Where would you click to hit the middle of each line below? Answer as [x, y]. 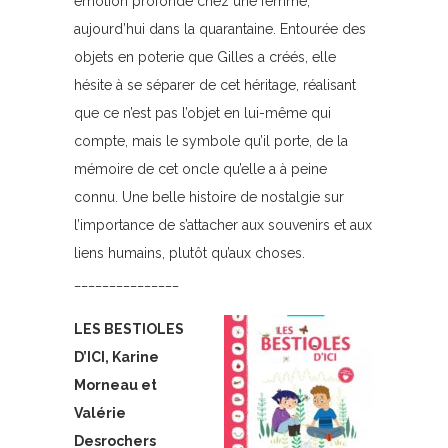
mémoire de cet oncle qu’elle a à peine [200, 169]
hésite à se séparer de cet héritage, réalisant [215, 85]
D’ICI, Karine [116, 357]
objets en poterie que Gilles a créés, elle [205, 57]
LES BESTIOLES [129, 329]
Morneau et [115, 385]
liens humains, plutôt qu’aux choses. [189, 253]
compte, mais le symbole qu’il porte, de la [211, 141]
